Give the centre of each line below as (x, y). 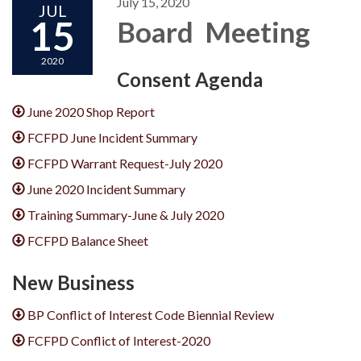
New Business (73, 282)
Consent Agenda (190, 79)
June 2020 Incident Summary (107, 189)
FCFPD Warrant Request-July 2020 (125, 163)
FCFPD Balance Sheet (88, 240)
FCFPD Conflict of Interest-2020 (119, 340)
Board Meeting (214, 31)
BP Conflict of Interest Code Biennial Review (151, 314)
